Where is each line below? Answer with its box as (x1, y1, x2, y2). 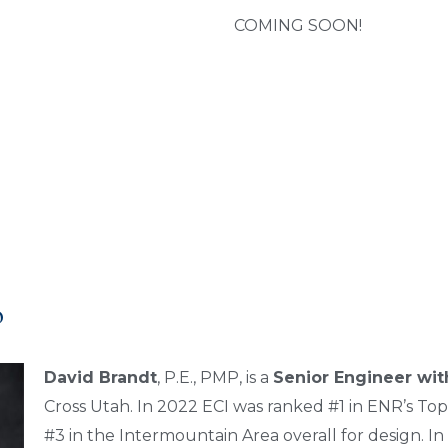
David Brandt (43, 368, 157, 388)
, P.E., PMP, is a (156, 368, 273, 388)
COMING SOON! (234, 16, 362, 36)
